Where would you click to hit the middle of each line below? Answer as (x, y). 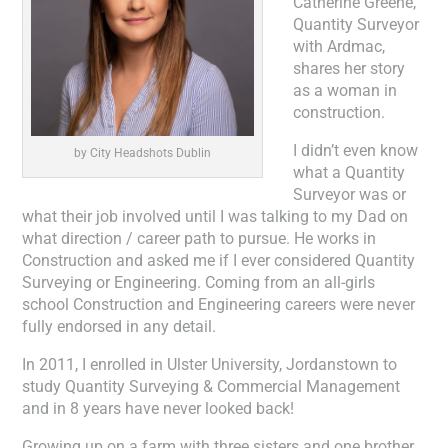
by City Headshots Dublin (143, 153)
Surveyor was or (350, 194)
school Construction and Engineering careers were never (219, 304)
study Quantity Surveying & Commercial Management (211, 386)
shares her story (349, 68)
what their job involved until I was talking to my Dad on (215, 216)
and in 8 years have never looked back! (158, 408)
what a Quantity (349, 172)
